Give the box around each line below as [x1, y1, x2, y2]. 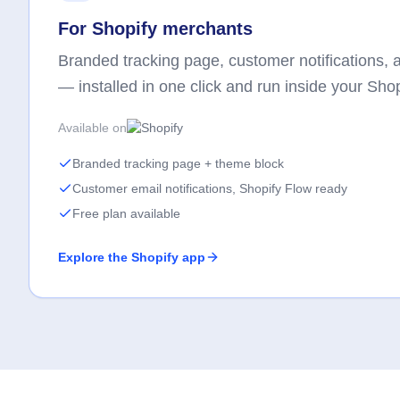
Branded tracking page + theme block [72, 156, 284, 171]
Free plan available [72, 206, 180, 221]
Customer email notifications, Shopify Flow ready [72, 181, 347, 196]
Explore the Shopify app [58, 250, 205, 264]
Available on [58, 121, 127, 135]
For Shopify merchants [58, 19, 253, 38]
